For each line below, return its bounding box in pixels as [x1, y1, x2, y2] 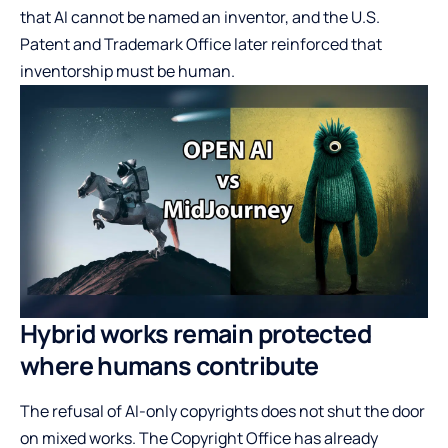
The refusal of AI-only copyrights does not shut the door [20, 399, 425, 422]
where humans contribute [20, 347, 319, 383]
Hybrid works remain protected [20, 315, 371, 351]
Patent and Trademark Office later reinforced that [20, 32, 382, 55]
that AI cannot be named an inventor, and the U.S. [20, 5, 380, 28]
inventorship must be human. [20, 59, 235, 82]
